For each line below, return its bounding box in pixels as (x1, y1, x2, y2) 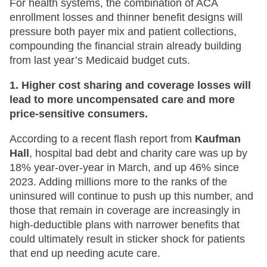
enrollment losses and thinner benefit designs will (10, 11, 243, 23)
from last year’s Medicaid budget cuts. (10, 54, 190, 66)
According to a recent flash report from (10, 132, 195, 145)
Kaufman (195, 132, 241, 145)
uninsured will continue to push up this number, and (10, 190, 253, 202)
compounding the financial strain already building (10, 39, 241, 52)
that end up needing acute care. (10, 247, 160, 259)
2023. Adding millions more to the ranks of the (10, 175, 227, 188)
